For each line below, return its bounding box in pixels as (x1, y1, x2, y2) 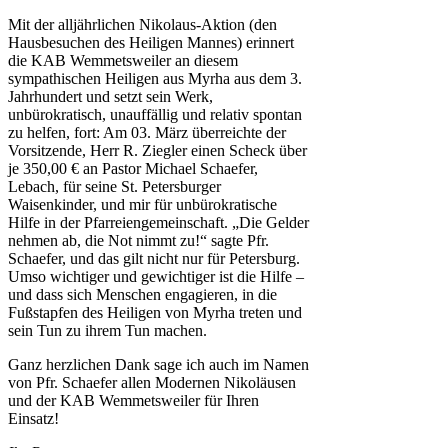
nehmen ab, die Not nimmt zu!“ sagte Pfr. (8, 232, 269, 250)
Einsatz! (8, 410, 59, 428)
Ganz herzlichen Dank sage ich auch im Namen (8, 356, 309, 374)
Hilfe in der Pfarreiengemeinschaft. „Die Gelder (8, 214, 309, 232)
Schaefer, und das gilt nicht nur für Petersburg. (8, 250, 300, 268)
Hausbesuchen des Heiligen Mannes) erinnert (8, 34, 294, 52)
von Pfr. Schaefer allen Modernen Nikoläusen (8, 374, 296, 392)
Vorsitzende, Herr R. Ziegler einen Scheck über (8, 142, 307, 160)
